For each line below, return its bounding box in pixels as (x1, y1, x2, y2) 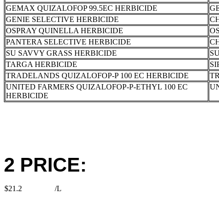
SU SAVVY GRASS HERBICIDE (6, 49, 117, 57)
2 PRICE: (4, 154, 87, 175)
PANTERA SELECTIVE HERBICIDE (6, 38, 131, 46)
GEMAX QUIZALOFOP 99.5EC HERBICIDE (6, 4, 157, 12)
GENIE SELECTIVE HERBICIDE (6, 15, 119, 23)
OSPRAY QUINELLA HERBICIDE (6, 26, 123, 35)
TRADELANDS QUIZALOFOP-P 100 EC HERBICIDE (6, 71, 189, 80)
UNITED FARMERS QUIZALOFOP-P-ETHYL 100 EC (6, 83, 188, 91)
